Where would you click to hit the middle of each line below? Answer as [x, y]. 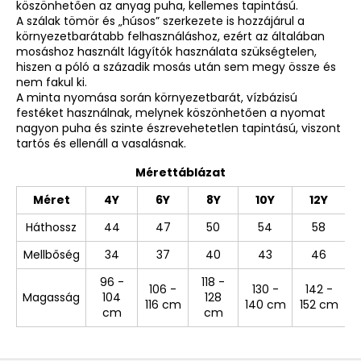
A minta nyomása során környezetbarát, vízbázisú [157, 97]
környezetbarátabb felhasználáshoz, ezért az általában [170, 36]
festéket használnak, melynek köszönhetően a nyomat [171, 112]
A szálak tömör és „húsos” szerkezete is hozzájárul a [160, 21]
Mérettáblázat [180, 172]
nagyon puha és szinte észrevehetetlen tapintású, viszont [178, 128]
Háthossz [51, 227]
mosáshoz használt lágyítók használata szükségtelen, [166, 51]
